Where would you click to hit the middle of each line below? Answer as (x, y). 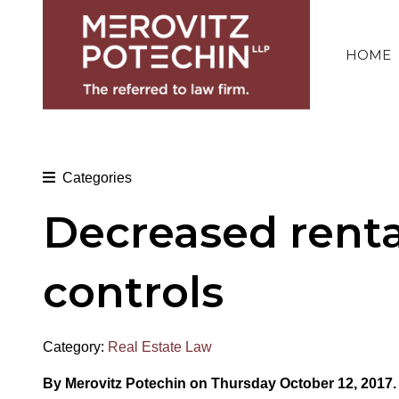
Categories (97, 177)
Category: (75, 346)
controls (133, 292)
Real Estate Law (160, 346)
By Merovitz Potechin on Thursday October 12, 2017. (220, 383)
